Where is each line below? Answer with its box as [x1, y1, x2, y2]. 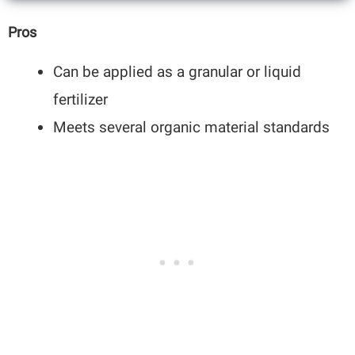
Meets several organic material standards [53, 118, 330, 136]
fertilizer [53, 90, 109, 109]
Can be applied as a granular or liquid [53, 63, 302, 81]
